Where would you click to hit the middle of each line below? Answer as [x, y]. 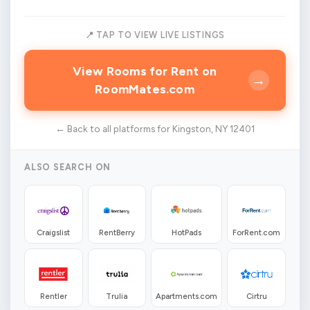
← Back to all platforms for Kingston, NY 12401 [155, 129]
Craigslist [54, 233]
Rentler [53, 297]
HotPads [187, 233]
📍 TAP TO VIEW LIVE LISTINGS [155, 35]
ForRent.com [257, 233]
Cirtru [256, 297]
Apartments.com [187, 297]
